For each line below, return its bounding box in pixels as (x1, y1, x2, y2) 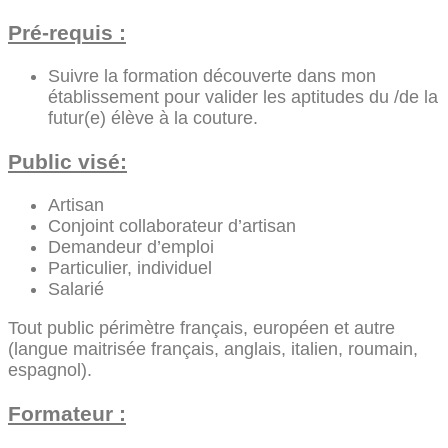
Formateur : (8, 401, 126, 425)
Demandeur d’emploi (48, 236, 214, 257)
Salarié (48, 278, 104, 299)
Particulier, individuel (48, 257, 212, 278)
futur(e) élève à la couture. (48, 107, 258, 128)
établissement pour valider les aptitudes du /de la (48, 86, 438, 107)
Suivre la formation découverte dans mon (48, 65, 376, 86)
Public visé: (8, 149, 127, 173)
